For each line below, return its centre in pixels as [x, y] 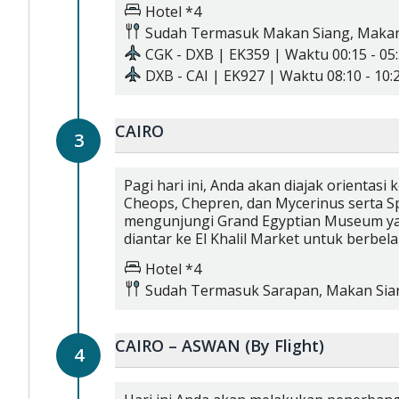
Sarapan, [294, 290]
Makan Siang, [310, 33]
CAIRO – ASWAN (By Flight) [220, 346]
